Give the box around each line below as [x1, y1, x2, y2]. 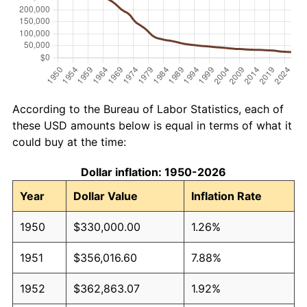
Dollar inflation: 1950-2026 [81, 164, 226, 179]
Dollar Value [73, 188, 138, 203]
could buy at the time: [12, 134, 126, 149]
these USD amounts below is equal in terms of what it [12, 118, 292, 132]
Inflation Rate [191, 188, 262, 203]
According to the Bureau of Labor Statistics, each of [12, 101, 284, 116]
